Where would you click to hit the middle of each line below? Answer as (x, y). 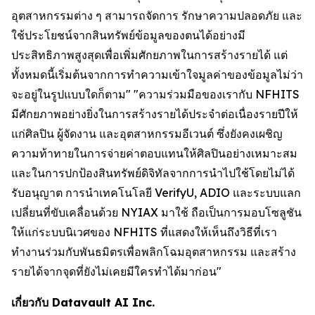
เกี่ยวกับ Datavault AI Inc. (83, 303)
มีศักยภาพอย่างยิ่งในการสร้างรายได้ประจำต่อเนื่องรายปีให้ (155, 114)
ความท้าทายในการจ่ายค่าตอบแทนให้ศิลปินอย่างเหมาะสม (154, 154)
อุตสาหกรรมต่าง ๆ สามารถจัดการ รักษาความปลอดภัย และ (157, 16)
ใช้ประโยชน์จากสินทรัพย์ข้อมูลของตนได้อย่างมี (128, 36)
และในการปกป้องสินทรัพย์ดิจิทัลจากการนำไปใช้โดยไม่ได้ (153, 173)
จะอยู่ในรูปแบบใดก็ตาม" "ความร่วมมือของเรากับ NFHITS (155, 95)
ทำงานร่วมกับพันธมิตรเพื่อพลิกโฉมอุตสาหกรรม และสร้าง (154, 252)
